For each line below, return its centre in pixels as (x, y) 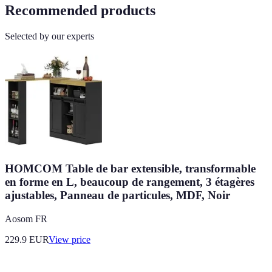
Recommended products (80, 10)
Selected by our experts (49, 36)
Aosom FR (26, 219)
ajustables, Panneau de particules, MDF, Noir (117, 195)
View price (70, 240)
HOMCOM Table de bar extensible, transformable (130, 169)
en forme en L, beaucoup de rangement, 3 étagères (130, 182)
